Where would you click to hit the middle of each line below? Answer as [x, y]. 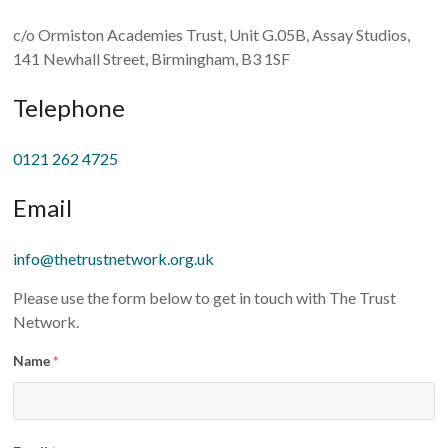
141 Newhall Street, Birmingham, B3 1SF [152, 58]
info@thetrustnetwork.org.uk [114, 258]
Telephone [69, 107]
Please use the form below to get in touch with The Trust [205, 297]
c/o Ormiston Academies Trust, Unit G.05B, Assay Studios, [212, 34]
